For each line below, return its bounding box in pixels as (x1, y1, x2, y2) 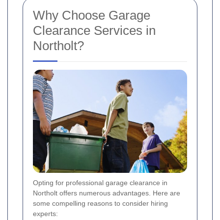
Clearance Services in (33, 23, 156, 38)
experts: (33, 209, 58, 218)
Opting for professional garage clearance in (33, 178, 167, 187)
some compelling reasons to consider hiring (33, 199, 168, 207)
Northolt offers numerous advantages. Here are (33, 189, 180, 197)
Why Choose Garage (33, 8, 150, 23)
